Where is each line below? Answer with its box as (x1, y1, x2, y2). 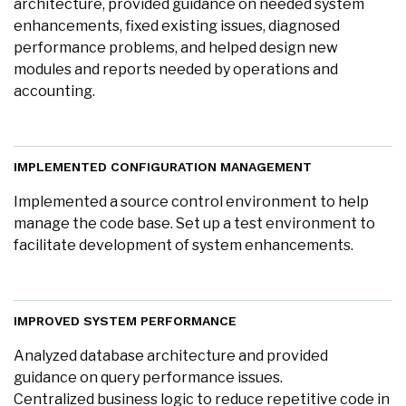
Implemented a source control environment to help (14, 193, 369, 210)
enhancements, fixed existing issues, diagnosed (14, 17, 340, 34)
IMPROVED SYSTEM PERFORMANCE (14, 314, 237, 328)
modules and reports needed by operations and (14, 61, 338, 78)
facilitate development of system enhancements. (14, 237, 353, 254)
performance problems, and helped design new (14, 39, 338, 56)
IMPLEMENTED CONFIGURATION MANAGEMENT (14, 159, 312, 174)
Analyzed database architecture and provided (14, 347, 328, 364)
